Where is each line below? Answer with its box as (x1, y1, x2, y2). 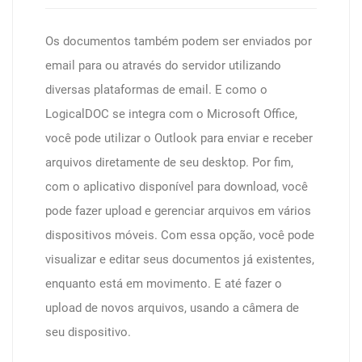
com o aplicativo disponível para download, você (45, 179, 308, 194)
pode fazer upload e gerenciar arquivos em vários (45, 204, 311, 218)
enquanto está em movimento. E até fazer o (45, 276, 282, 291)
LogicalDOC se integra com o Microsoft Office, (45, 107, 297, 121)
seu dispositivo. (45, 325, 131, 339)
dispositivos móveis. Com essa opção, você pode (45, 228, 314, 242)
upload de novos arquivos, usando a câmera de (45, 301, 299, 315)
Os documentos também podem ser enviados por (45, 34, 312, 48)
